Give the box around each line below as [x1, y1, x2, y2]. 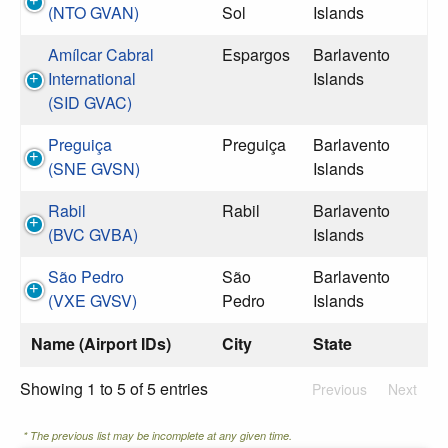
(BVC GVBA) [48, 223, 138, 246]
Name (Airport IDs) [31, 332, 171, 355]
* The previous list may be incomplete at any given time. [23, 428, 292, 443]
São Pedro [48, 265, 124, 288]
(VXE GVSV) [48, 289, 137, 312]
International [48, 67, 136, 90]
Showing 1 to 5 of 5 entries [20, 377, 208, 400]
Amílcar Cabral [48, 43, 154, 66]
